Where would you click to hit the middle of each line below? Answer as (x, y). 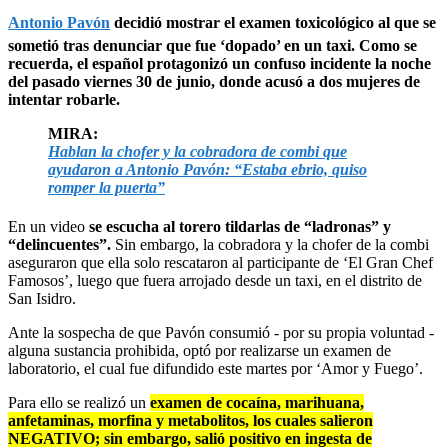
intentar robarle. (64, 99)
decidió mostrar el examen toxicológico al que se (273, 22)
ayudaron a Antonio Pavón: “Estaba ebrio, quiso (207, 169)
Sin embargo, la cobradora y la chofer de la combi (270, 244)
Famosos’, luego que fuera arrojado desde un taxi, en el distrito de (215, 280)
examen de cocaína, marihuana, (257, 402)
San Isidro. (42, 298)
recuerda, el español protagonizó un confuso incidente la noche (219, 63)
